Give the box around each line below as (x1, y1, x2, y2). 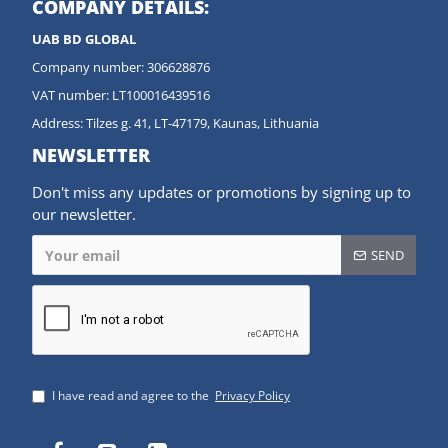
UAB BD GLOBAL (32, 30, 136, 49)
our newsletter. (32, 204, 136, 225)
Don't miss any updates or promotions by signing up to (32, 182, 411, 203)
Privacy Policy (215, 387, 290, 405)
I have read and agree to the (52, 387, 212, 405)
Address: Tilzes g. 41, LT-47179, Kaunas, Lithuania (32, 114, 319, 133)
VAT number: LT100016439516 (32, 86, 210, 105)
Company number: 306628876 (32, 58, 210, 77)
